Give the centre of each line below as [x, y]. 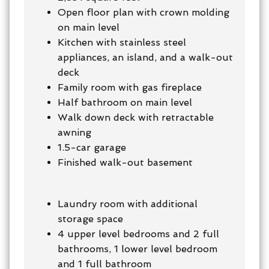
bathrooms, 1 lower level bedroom [138, 249]
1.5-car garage [93, 147]
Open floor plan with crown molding [144, 12]
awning [74, 132]
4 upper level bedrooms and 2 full [138, 234]
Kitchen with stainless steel [122, 42]
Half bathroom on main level [125, 102]
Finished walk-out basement [127, 162]
